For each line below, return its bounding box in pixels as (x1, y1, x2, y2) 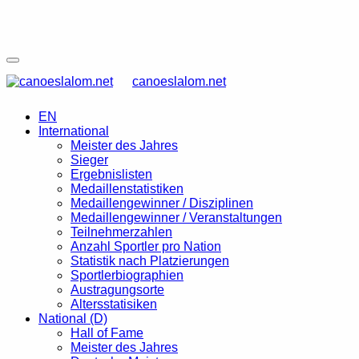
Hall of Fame (71, 326, 143, 340)
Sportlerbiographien (71, 268, 184, 282)
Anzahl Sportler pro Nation (71, 240, 221, 253)
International (38, 124, 109, 138)
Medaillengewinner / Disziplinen (71, 196, 253, 210)
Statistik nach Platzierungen (71, 254, 229, 268)
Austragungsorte (71, 283, 164, 296)
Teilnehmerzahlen (71, 225, 172, 239)
